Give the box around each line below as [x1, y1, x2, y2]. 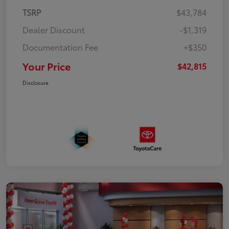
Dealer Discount [22, 24, 85, 36]
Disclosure [22, 79, 49, 87]
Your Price [22, 59, 71, 74]
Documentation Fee [22, 41, 98, 53]
